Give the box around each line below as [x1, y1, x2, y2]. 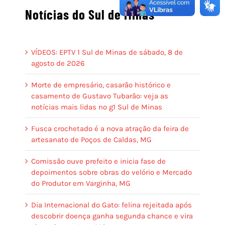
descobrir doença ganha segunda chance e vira [31, 211, 193, 220]
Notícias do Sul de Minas [25, 6, 155, 22]
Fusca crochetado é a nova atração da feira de [31, 124, 189, 133]
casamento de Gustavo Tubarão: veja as [31, 91, 168, 100]
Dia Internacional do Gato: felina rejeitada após [31, 200, 192, 209]
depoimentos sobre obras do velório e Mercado [31, 168, 192, 177]
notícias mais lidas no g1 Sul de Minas [31, 102, 162, 111]
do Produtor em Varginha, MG [31, 179, 131, 188]
